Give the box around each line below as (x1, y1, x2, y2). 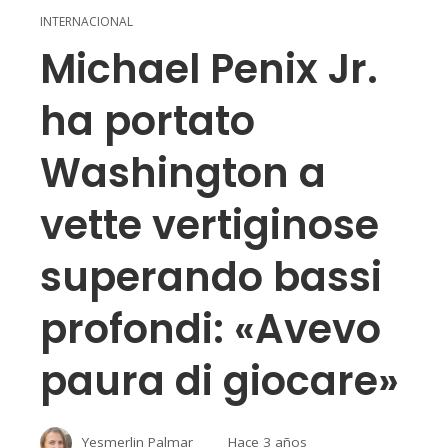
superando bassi (40, 249, 382, 305)
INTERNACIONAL (40, 13, 133, 30)
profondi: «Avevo (40, 301, 381, 357)
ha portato (40, 93, 255, 149)
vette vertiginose (40, 197, 379, 253)
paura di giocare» (40, 353, 399, 409)
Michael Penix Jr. (40, 41, 378, 97)
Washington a (40, 145, 326, 201)
